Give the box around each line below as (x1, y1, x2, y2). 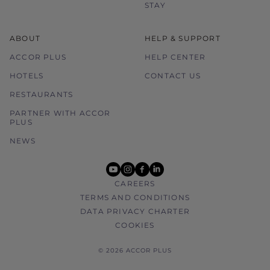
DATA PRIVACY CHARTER (80, 207, 190, 216)
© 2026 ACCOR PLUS (98, 246, 172, 254)
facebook (135, 156, 180, 168)
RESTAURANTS (10, 90, 74, 99)
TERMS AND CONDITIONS (80, 193, 190, 202)
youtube (106, 156, 148, 168)
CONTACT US (145, 71, 201, 80)
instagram (121, 156, 169, 168)
